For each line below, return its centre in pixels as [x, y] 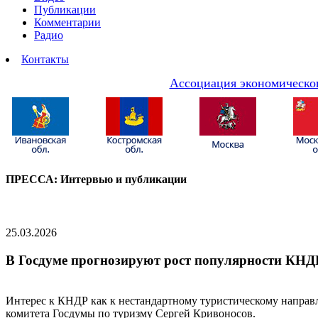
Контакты [45, 59]
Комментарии [67, 22]
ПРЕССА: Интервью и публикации [96, 179]
